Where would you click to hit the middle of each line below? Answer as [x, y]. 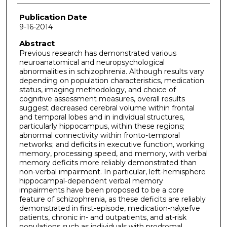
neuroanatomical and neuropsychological [92, 62]
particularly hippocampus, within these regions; [102, 126]
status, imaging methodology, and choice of [97, 89]
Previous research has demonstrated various [98, 53]
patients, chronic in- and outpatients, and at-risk [103, 217]
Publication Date [53, 17]
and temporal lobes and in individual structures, [102, 117]
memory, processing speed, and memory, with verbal [113, 153]
